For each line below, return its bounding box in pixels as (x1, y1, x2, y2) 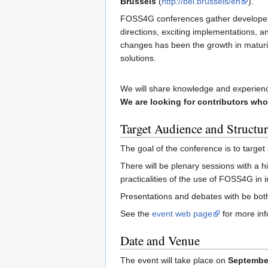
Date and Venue (120, 232, 200, 249)
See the (120, 208, 152, 218)
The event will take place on (120, 255, 228, 265)
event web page (152, 208, 212, 218)
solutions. (120, 53, 156, 63)
